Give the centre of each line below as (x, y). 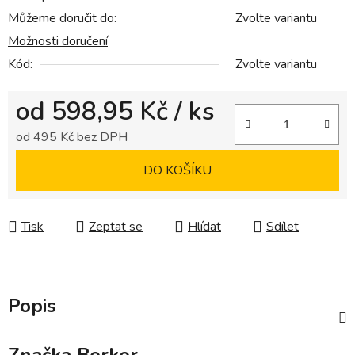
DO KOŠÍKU (177, 171)
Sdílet (282, 227)
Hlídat (204, 227)
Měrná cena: (48, 162)
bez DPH (101, 137)
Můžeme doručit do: (62, 19)
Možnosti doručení (58, 42)
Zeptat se (116, 227)
